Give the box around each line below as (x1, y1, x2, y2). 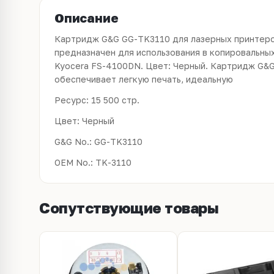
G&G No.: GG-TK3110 (54, 136, 143, 147)
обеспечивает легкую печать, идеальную (54, 74, 233, 84)
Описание (54, 10, 119, 25)
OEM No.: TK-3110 (54, 157, 131, 168)
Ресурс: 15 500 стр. (54, 95, 139, 105)
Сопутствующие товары (39, 199, 219, 217)
